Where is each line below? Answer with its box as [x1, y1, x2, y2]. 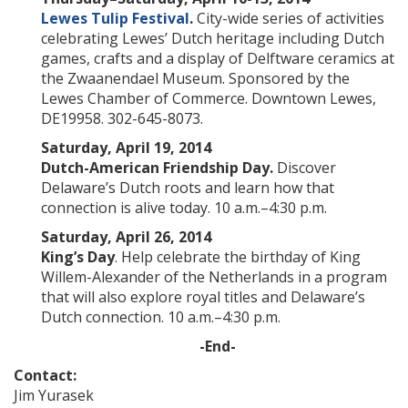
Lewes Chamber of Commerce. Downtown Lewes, [41, 88, 376, 108]
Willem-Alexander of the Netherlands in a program [41, 267, 387, 287]
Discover [273, 158, 336, 178]
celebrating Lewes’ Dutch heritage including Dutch [41, 28, 384, 48]
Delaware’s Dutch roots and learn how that [41, 178, 334, 198]
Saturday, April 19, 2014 [41, 138, 211, 158]
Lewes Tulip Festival [41, 8, 189, 28]
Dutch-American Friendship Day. [41, 158, 273, 178]
